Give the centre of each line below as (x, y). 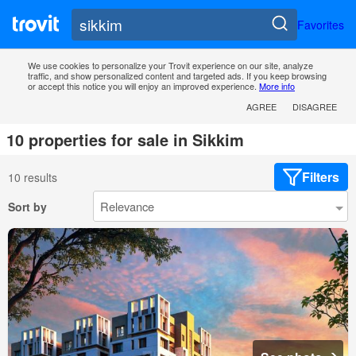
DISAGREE (315, 107)
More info (277, 86)
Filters (321, 177)
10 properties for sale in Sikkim (125, 140)
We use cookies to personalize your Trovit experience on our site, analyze (170, 66)
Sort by (27, 206)
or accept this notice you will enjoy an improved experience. (143, 86)
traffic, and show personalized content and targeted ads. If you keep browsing (177, 76)
